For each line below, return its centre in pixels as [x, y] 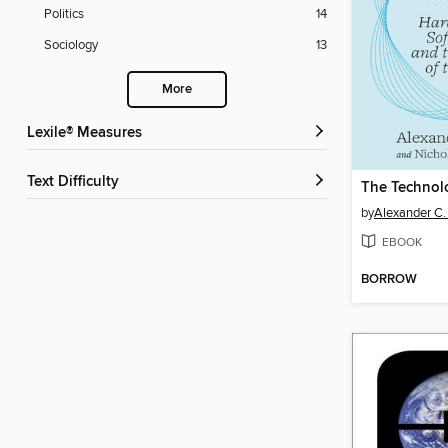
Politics [64, 14]
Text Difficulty [76, 182]
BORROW [389, 280]
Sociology [71, 45]
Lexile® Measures [88, 133]
